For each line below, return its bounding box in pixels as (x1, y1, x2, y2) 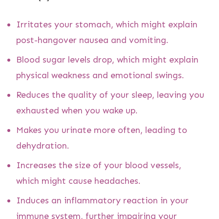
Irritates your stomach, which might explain (16, 19, 197, 30)
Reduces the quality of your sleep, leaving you (16, 89, 204, 100)
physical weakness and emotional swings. (16, 69, 184, 81)
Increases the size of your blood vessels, (16, 159, 181, 171)
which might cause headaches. (16, 175, 141, 186)
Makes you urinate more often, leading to (16, 124, 187, 135)
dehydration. (16, 140, 69, 151)
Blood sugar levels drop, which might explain (16, 54, 198, 65)
